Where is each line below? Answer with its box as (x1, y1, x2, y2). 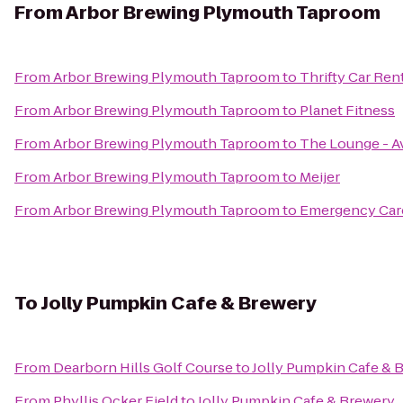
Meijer (300, 167, 340, 186)
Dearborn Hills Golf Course (53, 358, 233, 377)
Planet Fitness (300, 101, 395, 120)
